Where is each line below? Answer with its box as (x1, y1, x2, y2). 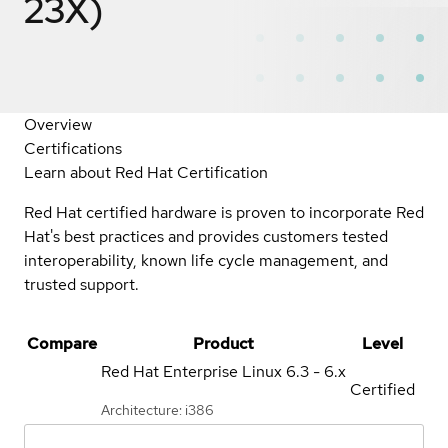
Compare (27, 332, 97, 354)
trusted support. (24, 273, 139, 295)
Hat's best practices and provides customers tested (24, 225, 388, 247)
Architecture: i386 (101, 400, 214, 419)
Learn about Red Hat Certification (24, 161, 268, 183)
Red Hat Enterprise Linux (101, 360, 282, 382)
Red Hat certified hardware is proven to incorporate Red (24, 201, 424, 223)
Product (193, 332, 254, 354)
